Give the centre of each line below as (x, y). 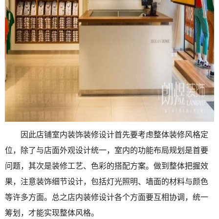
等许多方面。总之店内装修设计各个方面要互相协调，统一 (107, 197)
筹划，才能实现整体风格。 (52, 213)
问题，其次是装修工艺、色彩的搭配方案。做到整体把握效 (107, 166)
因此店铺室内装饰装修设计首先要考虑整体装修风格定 (107, 135)
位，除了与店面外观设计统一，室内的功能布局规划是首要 (107, 150)
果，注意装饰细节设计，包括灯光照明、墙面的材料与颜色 (107, 182)
